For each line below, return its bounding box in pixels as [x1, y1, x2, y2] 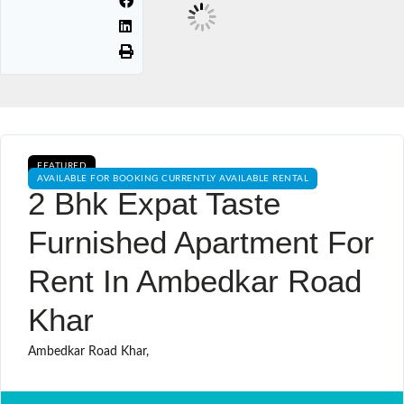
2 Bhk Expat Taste [28, 185, 280, 221]
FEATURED [37, 161, 87, 170]
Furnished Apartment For [28, 224, 374, 260]
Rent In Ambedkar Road [28, 262, 362, 298]
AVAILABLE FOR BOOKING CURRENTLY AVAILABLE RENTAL [37, 173, 308, 183]
